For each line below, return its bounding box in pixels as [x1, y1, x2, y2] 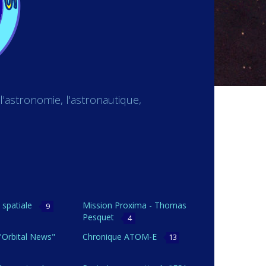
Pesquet [83, 211, 117, 223]
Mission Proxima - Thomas [83, 199, 187, 211]
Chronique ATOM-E [83, 231, 160, 243]
